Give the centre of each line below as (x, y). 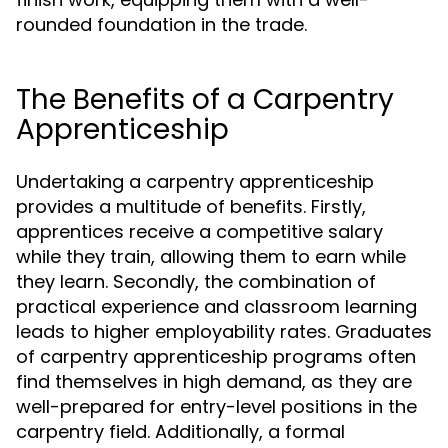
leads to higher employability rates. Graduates (224, 331)
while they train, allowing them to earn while (211, 256)
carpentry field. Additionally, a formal (180, 431)
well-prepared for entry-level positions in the (216, 406)
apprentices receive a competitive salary (199, 231)
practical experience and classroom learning (216, 306)
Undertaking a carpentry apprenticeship (195, 181)
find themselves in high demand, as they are (214, 381)
